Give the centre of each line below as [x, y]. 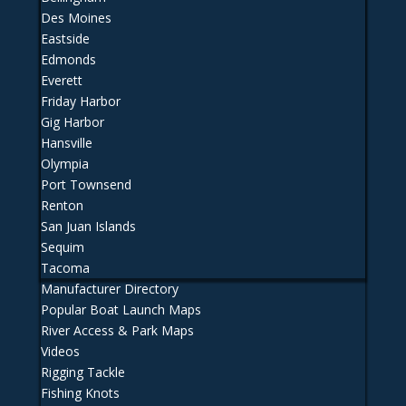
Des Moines [76, 18]
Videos [60, 351]
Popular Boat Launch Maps [121, 309]
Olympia [64, 164]
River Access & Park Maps [117, 330]
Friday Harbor [80, 101]
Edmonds [68, 59]
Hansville [66, 143]
